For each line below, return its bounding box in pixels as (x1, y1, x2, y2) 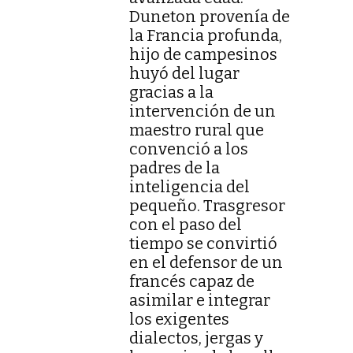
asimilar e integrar (129, 291, 270, 310)
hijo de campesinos (129, 45, 277, 65)
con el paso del (129, 215, 242, 235)
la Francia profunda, (129, 26, 282, 46)
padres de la (129, 158, 220, 178)
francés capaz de (129, 272, 255, 292)
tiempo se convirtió (129, 234, 277, 254)
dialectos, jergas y (129, 329, 263, 348)
